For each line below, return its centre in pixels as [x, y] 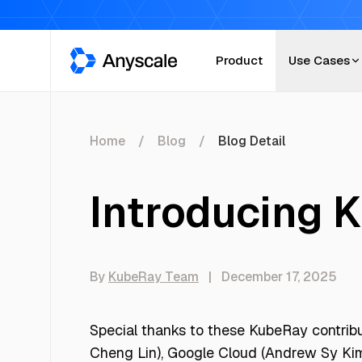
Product [239, 60]
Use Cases [319, 60]
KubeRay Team [154, 277]
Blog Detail [252, 141]
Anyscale [97, 56]
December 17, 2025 [279, 277]
